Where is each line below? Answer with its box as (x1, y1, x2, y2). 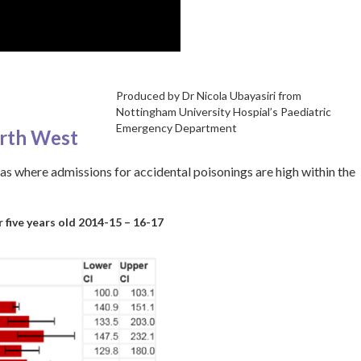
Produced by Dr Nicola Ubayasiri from (116, 89, 301, 102)
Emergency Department (116, 121, 237, 135)
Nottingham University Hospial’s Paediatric (116, 105, 331, 118)
